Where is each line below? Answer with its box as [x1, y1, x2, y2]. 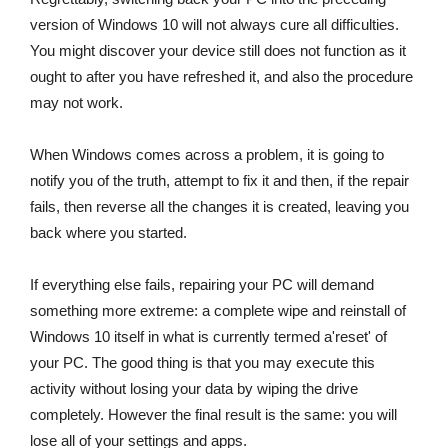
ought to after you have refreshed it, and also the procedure [30, 68, 413, 86]
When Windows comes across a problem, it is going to [30, 146, 384, 164]
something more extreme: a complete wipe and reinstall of [30, 302, 406, 320]
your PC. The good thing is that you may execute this [30, 354, 375, 372]
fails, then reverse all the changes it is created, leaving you [30, 198, 409, 216]
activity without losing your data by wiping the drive [30, 380, 358, 398]
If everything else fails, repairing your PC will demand [30, 276, 374, 294]
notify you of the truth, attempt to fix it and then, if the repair [30, 172, 409, 190]
